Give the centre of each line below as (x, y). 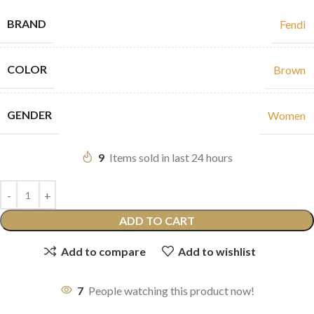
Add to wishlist (217, 251)
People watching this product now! (171, 291)
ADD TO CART (157, 221)
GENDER (29, 115)
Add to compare (103, 251)
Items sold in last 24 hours (171, 158)
